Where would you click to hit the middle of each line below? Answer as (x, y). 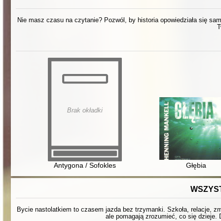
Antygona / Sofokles (85, 166)
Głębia (196, 166)
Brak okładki (85, 110)
